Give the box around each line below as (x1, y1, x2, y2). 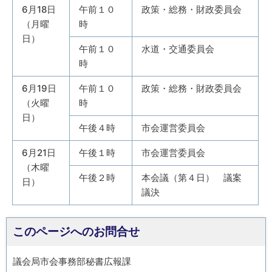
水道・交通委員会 (141, 43, 214, 55)
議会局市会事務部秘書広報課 (13, 256, 131, 267)
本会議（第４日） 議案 (141, 172, 242, 183)
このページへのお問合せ (13, 225, 140, 239)
